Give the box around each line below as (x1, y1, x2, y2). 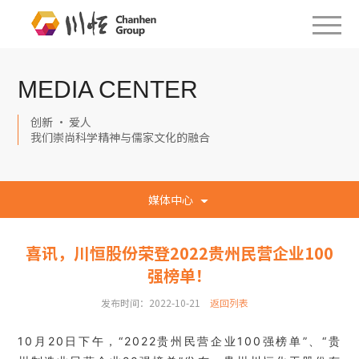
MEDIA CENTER (18, 76, 199, 103)
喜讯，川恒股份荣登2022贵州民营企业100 (26, 241, 333, 264)
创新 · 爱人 (30, 114, 92, 130)
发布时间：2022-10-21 (101, 296, 200, 309)
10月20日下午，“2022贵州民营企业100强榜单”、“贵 (18, 334, 341, 348)
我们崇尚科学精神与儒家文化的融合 (30, 129, 211, 145)
